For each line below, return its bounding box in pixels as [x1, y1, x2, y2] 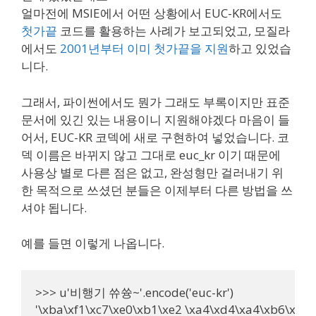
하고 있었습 [229, 40, 291, 56]
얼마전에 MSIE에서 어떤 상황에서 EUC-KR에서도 [21, 5, 282, 21]
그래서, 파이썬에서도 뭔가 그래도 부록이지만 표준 [21, 93, 290, 110]
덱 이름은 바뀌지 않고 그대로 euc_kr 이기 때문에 [21, 146, 281, 163]
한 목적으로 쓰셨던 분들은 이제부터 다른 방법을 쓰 [21, 181, 293, 198]
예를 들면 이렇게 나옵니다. [21, 235, 164, 251]
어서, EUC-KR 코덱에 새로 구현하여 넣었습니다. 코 [21, 128, 289, 145]
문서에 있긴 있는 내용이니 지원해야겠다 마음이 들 [21, 111, 290, 128]
